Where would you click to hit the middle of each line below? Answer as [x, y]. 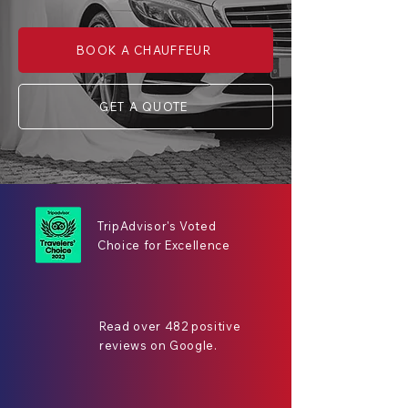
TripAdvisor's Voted [157, 226]
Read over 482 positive [170, 326]
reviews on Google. [158, 345]
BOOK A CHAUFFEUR [144, 50]
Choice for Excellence [164, 245]
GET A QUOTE [144, 107]
